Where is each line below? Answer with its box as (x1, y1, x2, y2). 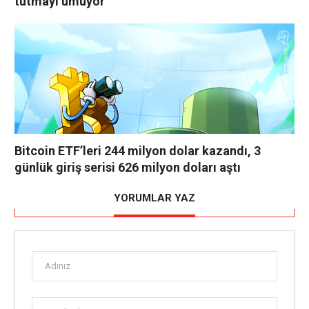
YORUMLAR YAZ (114, 191, 195, 204)
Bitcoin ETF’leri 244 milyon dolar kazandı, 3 (14, 143, 261, 158)
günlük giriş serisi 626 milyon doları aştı (14, 159, 241, 175)
